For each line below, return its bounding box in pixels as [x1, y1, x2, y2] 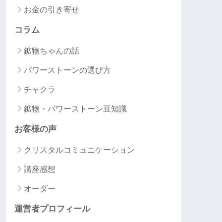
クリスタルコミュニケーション [24, 146, 135, 155]
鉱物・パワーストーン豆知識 [24, 105, 127, 113]
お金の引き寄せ [24, 5, 79, 14]
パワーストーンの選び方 [24, 66, 111, 75]
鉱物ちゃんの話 [24, 47, 79, 55]
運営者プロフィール [14, 204, 90, 214]
